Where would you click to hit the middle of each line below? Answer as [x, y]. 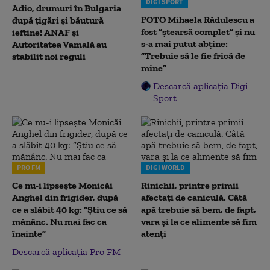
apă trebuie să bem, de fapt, [199, 209]
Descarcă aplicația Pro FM [66, 252]
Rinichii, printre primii [190, 185]
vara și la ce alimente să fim [199, 221]
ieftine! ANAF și [46, 32]
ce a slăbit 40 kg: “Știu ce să [70, 209]
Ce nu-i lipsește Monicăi [62, 185]
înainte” [29, 234]
